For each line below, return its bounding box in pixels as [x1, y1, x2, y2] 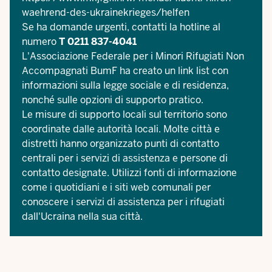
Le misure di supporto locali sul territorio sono [22, 108, 227, 121]
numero [22, 35, 59, 48]
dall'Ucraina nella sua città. [22, 210, 143, 223]
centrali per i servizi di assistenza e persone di [22, 152, 228, 165]
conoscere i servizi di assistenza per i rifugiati [22, 195, 225, 208]
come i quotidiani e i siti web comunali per [22, 181, 211, 194]
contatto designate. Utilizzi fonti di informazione [22, 166, 237, 179]
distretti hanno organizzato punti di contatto [22, 137, 219, 150]
